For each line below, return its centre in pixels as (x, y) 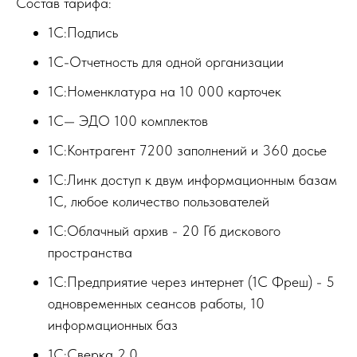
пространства (90, 253)
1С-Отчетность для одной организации (166, 62)
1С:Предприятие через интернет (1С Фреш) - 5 (191, 282)
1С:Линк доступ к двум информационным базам (192, 180)
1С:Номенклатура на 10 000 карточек (165, 92)
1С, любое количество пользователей (159, 202)
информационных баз (113, 325)
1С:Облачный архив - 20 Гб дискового (164, 231)
